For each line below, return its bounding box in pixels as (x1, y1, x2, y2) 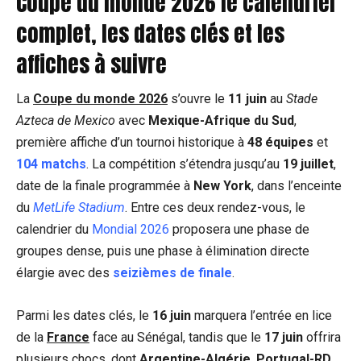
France (47, 329, 89, 345)
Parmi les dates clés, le (16, 307, 152, 323)
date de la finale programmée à (16, 177, 193, 193)
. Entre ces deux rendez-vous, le (125, 199, 305, 215)
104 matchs (16, 156, 86, 172)
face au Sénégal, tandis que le (89, 329, 264, 345)
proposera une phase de (169, 221, 309, 237)
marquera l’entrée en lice (191, 307, 332, 323)
